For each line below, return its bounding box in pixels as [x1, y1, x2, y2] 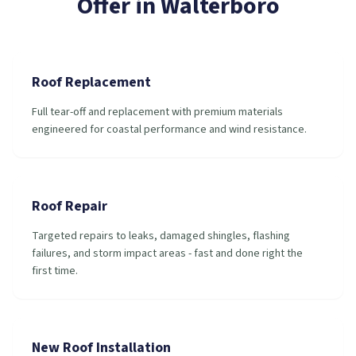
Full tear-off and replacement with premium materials [32, 104, 283, 120]
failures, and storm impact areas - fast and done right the [32, 246, 303, 261]
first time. [32, 263, 78, 279]
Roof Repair [32, 196, 107, 216]
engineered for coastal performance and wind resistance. [32, 122, 307, 137]
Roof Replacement [32, 72, 151, 92]
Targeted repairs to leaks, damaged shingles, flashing [32, 228, 290, 244]
